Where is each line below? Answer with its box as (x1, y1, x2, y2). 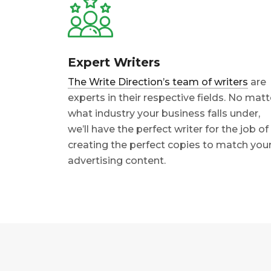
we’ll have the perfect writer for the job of (68, 123, 269, 135)
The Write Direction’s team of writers (68, 76, 248, 88)
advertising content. (68, 155, 166, 167)
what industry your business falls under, (68, 108, 260, 120)
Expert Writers (68, 55, 160, 70)
